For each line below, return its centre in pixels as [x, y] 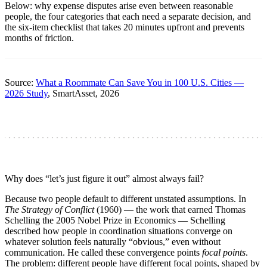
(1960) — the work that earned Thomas [170, 210]
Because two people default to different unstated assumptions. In [125, 199]
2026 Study [26, 93]
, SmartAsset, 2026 [83, 93]
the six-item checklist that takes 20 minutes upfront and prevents [125, 27]
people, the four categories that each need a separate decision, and [128, 16]
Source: [20, 83]
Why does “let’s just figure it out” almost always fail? [104, 179]
